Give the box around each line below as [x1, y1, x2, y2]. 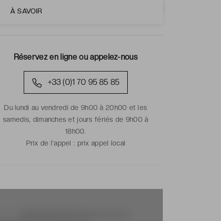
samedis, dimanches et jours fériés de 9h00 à [3, 115, 148, 123]
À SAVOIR [10, 7, 42, 15]
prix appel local [77, 139, 126, 147]
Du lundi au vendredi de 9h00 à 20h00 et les [4, 103, 147, 111]
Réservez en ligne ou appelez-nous [13, 52, 138, 62]
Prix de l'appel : [26, 139, 77, 147]
